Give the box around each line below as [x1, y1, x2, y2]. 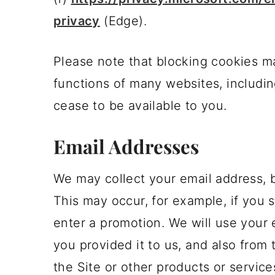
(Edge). [99, 14, 147, 28]
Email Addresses [53, 133, 199, 159]
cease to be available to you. [53, 98, 227, 113]
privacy [53, 14, 100, 28]
